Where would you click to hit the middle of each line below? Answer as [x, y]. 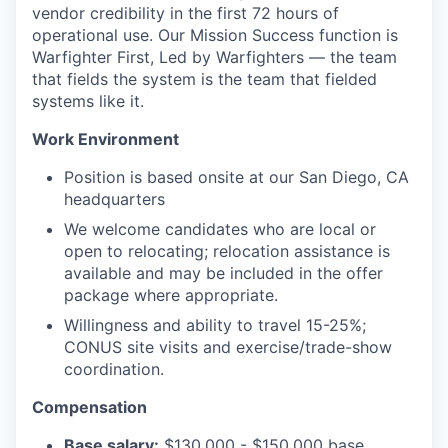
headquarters [114, 198]
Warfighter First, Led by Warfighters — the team [214, 56]
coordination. [114, 368]
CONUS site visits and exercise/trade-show [228, 346]
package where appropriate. [171, 294]
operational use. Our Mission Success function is [215, 34]
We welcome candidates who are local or [220, 228]
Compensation [89, 406]
